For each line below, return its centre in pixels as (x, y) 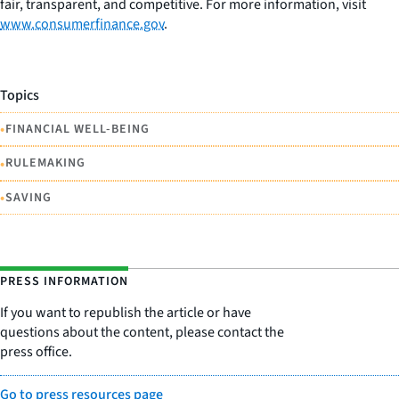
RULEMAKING (45, 163)
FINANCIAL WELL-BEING (77, 129)
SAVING (28, 197)
